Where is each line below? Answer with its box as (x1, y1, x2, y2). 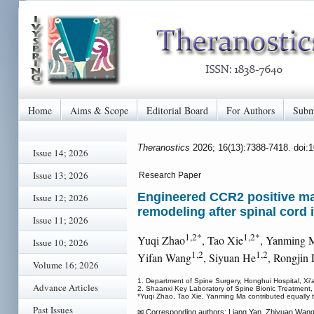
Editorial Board (146, 103, 208, 117)
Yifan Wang (137, 250, 191, 266)
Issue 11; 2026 (33, 214, 88, 226)
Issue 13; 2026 (33, 169, 88, 182)
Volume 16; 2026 (33, 259, 99, 271)
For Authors (226, 103, 275, 117)
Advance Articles (33, 281, 98, 294)
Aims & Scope (70, 103, 128, 117)
